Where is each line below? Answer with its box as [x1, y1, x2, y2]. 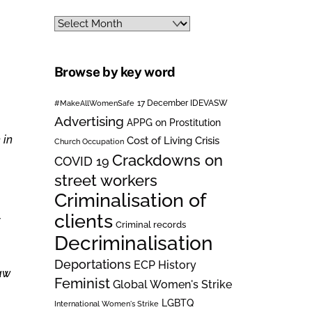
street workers [54, 171, 157, 189]
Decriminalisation [54, 231, 213, 254]
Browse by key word [54, 63, 175, 79]
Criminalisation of [54, 189, 205, 211]
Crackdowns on [111, 150, 223, 169]
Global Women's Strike [112, 277, 232, 291]
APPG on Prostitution [126, 116, 221, 128]
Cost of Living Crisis [126, 134, 219, 147]
